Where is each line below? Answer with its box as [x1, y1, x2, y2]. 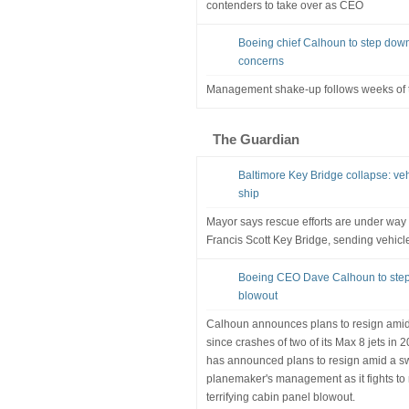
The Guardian [212, 131, 299, 147]
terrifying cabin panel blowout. [205, 390, 355, 404]
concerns [237, 54, 284, 68]
